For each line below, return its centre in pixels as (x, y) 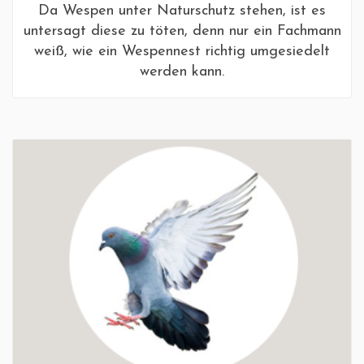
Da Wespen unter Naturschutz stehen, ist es (182, 11)
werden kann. (182, 72)
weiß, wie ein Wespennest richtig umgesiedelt (182, 52)
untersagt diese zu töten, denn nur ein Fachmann (182, 32)
